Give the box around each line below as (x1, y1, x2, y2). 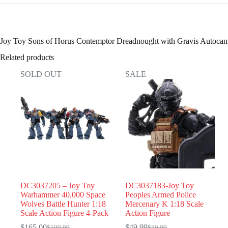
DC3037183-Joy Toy (125, 181, 194, 190)
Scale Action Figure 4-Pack (20, 209, 108, 218)
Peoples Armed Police (125, 190, 196, 199)
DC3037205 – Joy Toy (20, 181, 95, 190)
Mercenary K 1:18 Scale (125, 199, 204, 209)
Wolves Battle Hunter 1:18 (20, 199, 106, 209)
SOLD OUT (20, 70, 62, 79)
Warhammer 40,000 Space (20, 190, 105, 199)
